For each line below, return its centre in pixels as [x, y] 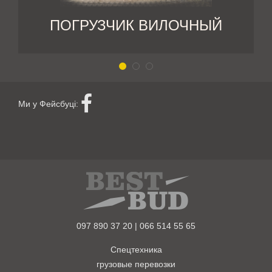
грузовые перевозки [136, 264]
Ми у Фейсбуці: [49, 104]
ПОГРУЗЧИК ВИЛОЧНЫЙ [136, 25]
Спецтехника [136, 250]
